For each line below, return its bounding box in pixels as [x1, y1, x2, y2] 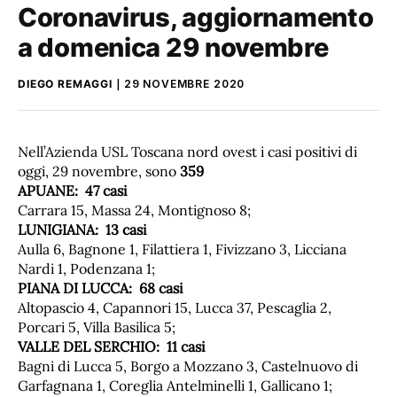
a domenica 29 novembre [18, 31, 329, 63]
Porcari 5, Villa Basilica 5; [18, 317, 175, 336]
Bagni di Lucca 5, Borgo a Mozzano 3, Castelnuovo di [18, 356, 358, 375]
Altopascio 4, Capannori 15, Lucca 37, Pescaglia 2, [18, 298, 331, 316]
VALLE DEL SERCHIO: [18, 337, 167, 355]
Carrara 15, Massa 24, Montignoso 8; [18, 200, 251, 219]
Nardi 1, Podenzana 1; [18, 259, 155, 277]
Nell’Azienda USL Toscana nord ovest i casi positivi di [18, 142, 357, 160]
